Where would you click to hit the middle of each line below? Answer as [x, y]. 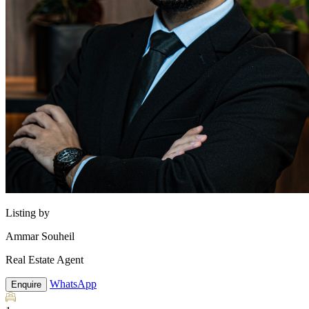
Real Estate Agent [44, 260]
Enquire [26, 285]
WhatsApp [73, 284]
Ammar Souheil [40, 236]
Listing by [28, 213]
